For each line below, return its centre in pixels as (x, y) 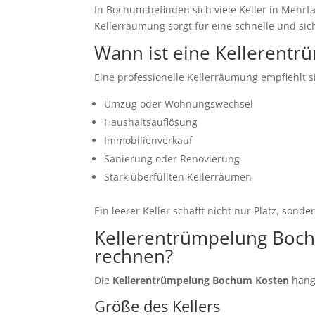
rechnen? (134, 256)
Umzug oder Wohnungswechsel (179, 104)
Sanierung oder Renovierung (172, 159)
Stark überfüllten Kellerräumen (178, 177)
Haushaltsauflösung (151, 122)
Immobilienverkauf (149, 141)
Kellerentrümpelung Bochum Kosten (201, 281)
